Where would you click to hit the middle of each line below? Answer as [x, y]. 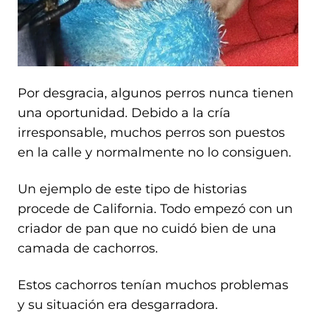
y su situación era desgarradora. [118, 304]
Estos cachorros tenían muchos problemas [153, 285]
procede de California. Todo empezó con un [155, 208]
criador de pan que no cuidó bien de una [147, 228]
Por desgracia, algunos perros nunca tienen [156, 93]
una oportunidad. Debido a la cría [124, 113]
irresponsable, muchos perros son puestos [151, 132]
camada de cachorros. [88, 248]
